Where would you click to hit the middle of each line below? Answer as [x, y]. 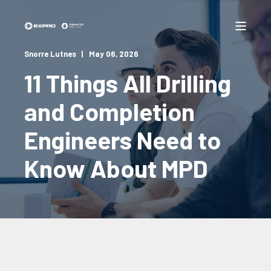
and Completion [109, 111]
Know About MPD [116, 168]
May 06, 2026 [114, 54]
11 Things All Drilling [128, 83]
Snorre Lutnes [50, 54]
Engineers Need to [122, 139]
